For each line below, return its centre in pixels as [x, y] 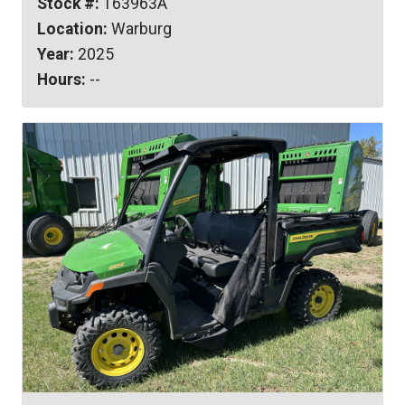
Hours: [61, 79]
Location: [72, 28]
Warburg [140, 28]
